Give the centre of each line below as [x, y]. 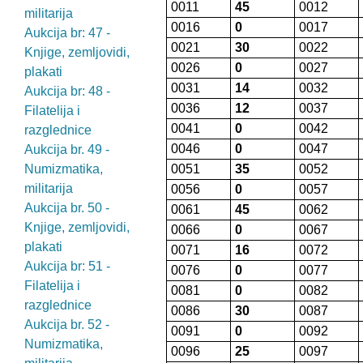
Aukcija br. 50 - [67, 208]
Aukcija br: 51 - [67, 266]
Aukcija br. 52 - [67, 325]
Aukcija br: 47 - [67, 33]
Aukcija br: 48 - [67, 91]
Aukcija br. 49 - [67, 149]
